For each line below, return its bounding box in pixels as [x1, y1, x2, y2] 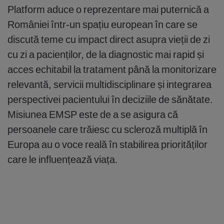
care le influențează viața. [7, 153, 118, 166]
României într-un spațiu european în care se [7, 18, 197, 31]
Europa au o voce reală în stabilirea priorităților [7, 138, 207, 151]
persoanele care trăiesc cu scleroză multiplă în [7, 123, 207, 136]
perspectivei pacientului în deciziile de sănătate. [7, 93, 213, 106]
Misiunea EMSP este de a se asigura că [7, 108, 178, 121]
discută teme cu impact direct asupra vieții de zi [7, 33, 210, 46]
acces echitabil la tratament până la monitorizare [7, 63, 216, 76]
